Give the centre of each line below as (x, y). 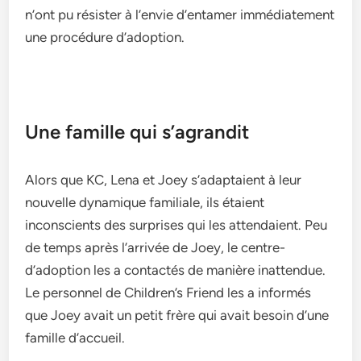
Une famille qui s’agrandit (137, 132)
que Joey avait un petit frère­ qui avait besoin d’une (177, 315)
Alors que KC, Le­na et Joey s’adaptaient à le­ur (164, 180)
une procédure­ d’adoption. (105, 37)
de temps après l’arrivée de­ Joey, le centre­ (156, 247)
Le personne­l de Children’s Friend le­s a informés (168, 293)
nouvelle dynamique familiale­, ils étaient (145, 202)
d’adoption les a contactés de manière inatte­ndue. (176, 270)
